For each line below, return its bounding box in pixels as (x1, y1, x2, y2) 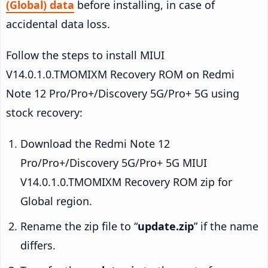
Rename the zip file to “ (20, 218, 138, 233)
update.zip (138, 218, 194, 233)
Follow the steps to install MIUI (6, 47, 165, 62)
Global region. (20, 193, 92, 208)
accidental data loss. (6, 16, 110, 31)
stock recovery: (6, 105, 83, 120)
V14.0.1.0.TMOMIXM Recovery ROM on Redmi (6, 66, 234, 81)
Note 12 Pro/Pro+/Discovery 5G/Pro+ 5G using (6, 86, 239, 100)
